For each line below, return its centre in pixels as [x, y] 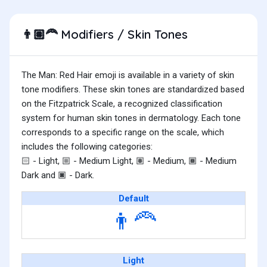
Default [133, 199]
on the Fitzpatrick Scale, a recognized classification [122, 104]
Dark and [40, 176]
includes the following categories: [87, 147]
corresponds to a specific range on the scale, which [123, 133]
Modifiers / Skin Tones [122, 35]
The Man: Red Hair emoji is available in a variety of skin [128, 75]
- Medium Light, [103, 161]
